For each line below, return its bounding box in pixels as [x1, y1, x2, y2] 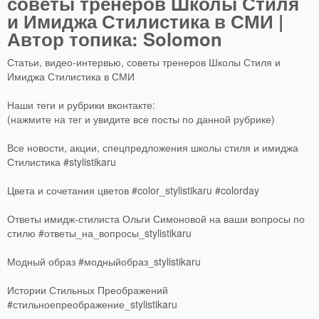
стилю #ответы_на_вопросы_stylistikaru [7, 226, 192, 240]
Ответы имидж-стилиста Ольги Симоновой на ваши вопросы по [7, 211, 305, 226]
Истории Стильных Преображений [7, 283, 168, 297]
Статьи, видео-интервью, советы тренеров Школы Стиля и [7, 55, 281, 69]
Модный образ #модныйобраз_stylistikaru [7, 254, 201, 268]
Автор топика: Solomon [7, 26, 222, 52]
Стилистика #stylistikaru [7, 155, 116, 169]
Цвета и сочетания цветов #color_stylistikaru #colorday [7, 183, 259, 197]
